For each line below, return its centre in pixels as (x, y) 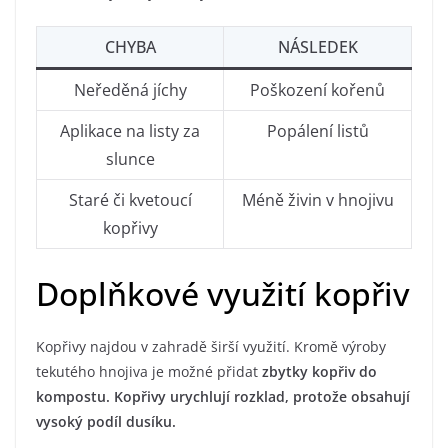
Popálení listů (317, 131)
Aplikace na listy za (130, 131)
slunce (130, 159)
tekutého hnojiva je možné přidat (149, 372)
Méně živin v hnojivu (317, 200)
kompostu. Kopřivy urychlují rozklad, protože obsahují (223, 397)
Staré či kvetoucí (130, 200)
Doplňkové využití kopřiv (223, 294)
